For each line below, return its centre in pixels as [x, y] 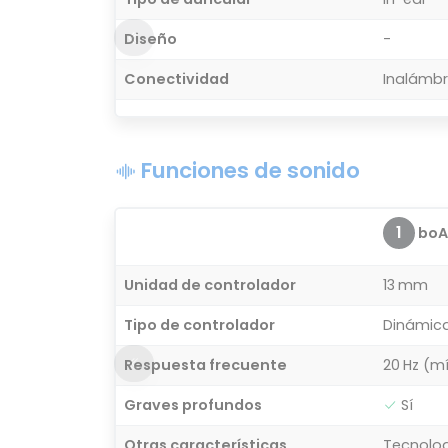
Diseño [150, 38]
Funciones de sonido [247, 170]
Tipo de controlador [199, 324]
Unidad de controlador [210, 284]
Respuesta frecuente [205, 364]
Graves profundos [193, 404]
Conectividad [176, 78]
